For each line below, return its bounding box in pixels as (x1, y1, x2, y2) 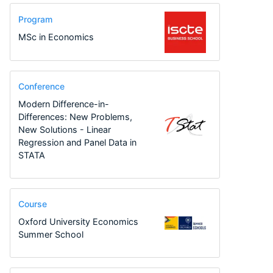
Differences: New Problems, (18, 111, 132, 122)
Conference (18, 81, 65, 92)
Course (18, 199, 47, 210)
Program (18, 14, 52, 25)
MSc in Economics (18, 32, 94, 42)
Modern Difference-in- (18, 98, 109, 109)
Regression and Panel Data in (18, 136, 136, 147)
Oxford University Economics (18, 216, 138, 227)
